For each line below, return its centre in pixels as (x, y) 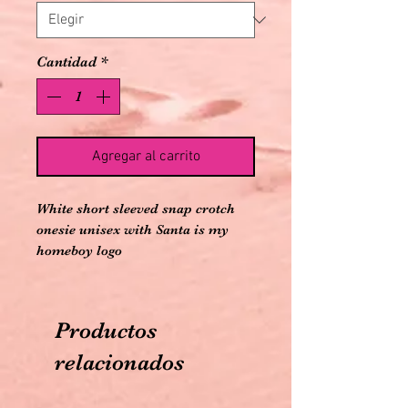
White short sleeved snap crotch (136, 208)
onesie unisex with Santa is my (133, 229)
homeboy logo (79, 250)
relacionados (119, 362)
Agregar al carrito (146, 156)
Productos (106, 330)
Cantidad (66, 61)
